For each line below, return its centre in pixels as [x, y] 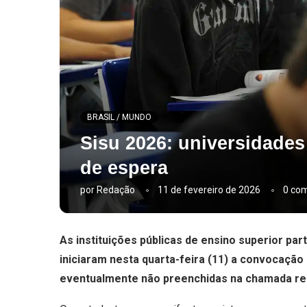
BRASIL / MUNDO [119, 118]
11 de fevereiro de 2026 [209, 190]
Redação [116, 190]
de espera [124, 168]
